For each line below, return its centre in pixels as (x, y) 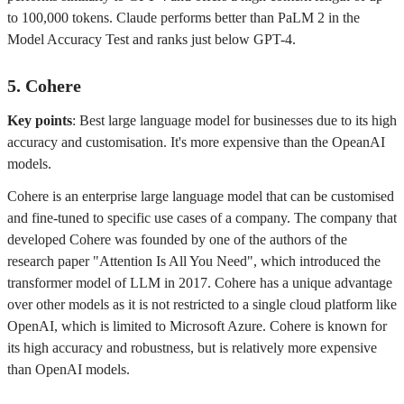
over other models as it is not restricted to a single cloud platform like (202, 304)
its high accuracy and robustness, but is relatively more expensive (192, 348)
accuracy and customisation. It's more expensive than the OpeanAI (196, 142)
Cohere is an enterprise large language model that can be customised (201, 196)
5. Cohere (44, 86)
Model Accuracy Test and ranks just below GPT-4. (151, 39)
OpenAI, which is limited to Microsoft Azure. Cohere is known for (197, 326)
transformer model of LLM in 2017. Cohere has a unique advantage (200, 283)
